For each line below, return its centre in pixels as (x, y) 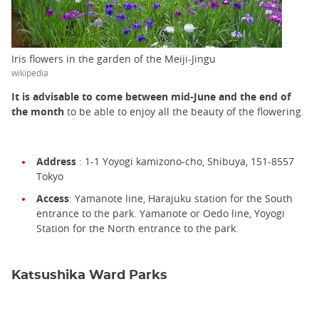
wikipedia (30, 72)
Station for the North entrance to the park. (137, 229)
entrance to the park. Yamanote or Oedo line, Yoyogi (161, 214)
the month (38, 111)
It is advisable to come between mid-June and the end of (151, 96)
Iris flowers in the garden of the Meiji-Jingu (114, 58)
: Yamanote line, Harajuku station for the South (181, 199)
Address (56, 162)
